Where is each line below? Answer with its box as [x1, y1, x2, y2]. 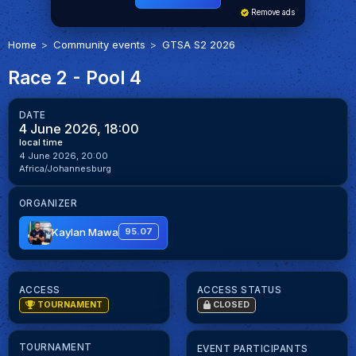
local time [18, 137, 63, 149]
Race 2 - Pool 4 [7, 67, 141, 89]
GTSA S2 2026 [161, 37, 235, 51]
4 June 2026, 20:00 [18, 150, 108, 162]
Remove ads [249, 8, 295, 17]
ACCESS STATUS [196, 284, 282, 296]
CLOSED [211, 300, 250, 311]
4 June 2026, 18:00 [18, 121, 139, 137]
